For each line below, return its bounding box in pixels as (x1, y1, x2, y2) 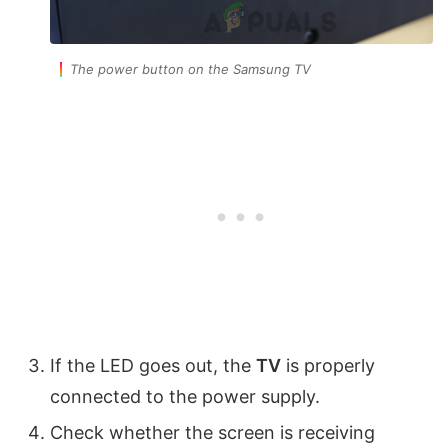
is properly (281, 355, 375, 377)
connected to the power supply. (50, 386, 320, 408)
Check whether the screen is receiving (50, 422, 375, 444)
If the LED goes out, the (50, 355, 256, 377)
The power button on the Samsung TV (70, 61, 311, 78)
